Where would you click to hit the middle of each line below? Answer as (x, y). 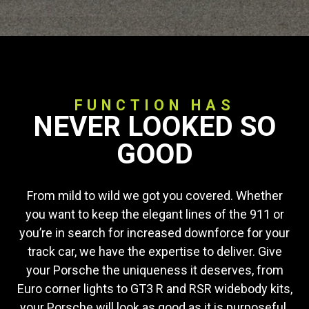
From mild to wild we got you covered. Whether (154, 196)
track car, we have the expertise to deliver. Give (154, 251)
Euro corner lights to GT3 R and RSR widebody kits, (154, 289)
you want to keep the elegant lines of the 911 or (154, 214)
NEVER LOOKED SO (154, 126)
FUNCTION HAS (154, 105)
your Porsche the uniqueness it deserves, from (154, 270)
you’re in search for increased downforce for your (154, 233)
